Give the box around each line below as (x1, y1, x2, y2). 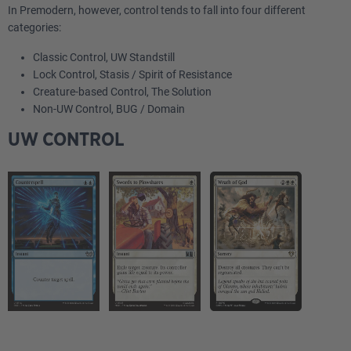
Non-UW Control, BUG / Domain (33, 103, 185, 115)
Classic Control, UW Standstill (33, 51, 175, 63)
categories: (8, 21, 61, 34)
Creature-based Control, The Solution (33, 85, 212, 98)
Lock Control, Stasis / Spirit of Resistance (33, 68, 232, 81)
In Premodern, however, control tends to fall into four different (8, 4, 306, 16)
